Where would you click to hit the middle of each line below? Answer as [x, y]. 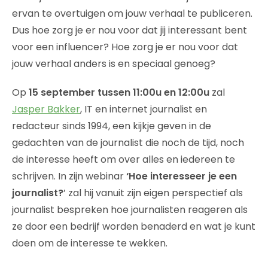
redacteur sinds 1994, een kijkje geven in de [112, 126]
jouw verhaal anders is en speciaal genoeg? [114, 64]
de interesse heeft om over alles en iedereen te [124, 160]
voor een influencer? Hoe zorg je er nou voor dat [125, 47]
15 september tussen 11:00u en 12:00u [119, 93]
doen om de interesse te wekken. [90, 243]
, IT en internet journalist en [144, 109]
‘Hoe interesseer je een [182, 176]
